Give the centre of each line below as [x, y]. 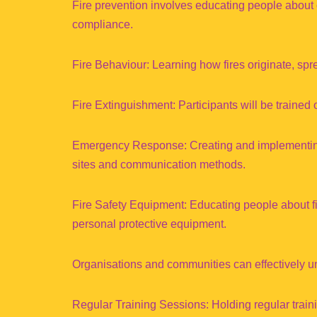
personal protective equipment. [149, 224]
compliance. [103, 24]
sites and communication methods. [159, 165]
